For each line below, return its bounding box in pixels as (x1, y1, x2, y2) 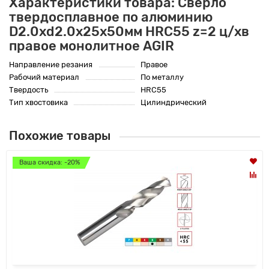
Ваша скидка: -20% (19, 159, 80, 167)
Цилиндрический (141, 98, 207, 107)
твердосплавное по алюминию (9, 9, 213, 26)
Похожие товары (9, 129, 110, 144)
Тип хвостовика (9, 98, 68, 107)
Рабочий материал (9, 73, 79, 82)
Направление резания (9, 60, 92, 70)
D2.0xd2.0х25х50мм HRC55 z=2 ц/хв (9, 23, 249, 40)
